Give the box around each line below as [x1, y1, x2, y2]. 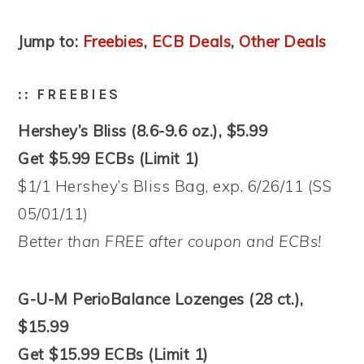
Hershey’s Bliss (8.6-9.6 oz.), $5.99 [18, 120, 268, 141]
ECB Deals [151, 31, 232, 51]
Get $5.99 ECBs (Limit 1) [18, 148, 200, 168]
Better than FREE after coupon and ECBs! [18, 231, 322, 251]
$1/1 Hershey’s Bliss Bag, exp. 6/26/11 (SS [18, 175, 332, 196]
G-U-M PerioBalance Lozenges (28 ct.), [18, 288, 304, 309]
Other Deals [239, 31, 327, 51]
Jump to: [18, 31, 79, 51]
